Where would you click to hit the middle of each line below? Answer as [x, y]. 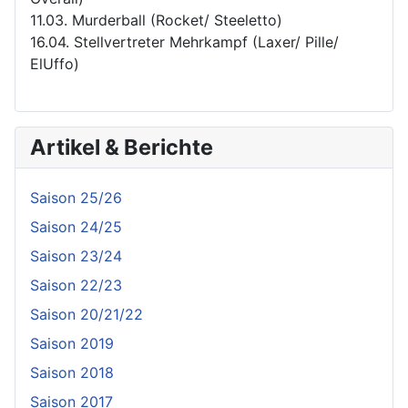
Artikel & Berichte [122, 148]
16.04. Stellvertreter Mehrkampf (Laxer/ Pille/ [184, 42]
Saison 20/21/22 [87, 315]
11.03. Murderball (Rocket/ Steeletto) [156, 20]
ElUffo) [55, 64]
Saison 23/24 [76, 256]
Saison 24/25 [76, 227]
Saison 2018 [72, 373]
